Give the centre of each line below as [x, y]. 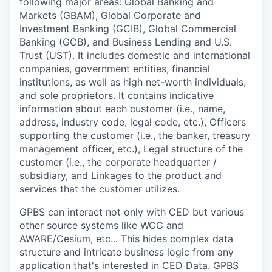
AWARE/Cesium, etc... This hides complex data [126, 238]
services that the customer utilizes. [100, 189]
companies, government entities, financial [115, 68]
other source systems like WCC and [101, 225]
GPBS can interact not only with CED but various [132, 212]
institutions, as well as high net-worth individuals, [133, 82]
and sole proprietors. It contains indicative [117, 95]
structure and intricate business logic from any [127, 252]
